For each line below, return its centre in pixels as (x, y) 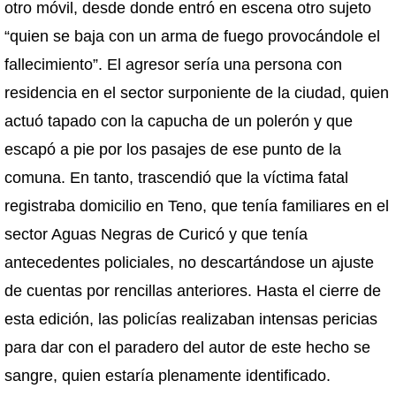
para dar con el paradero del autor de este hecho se (187, 347)
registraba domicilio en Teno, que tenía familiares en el (197, 206)
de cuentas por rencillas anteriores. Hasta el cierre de (193, 291)
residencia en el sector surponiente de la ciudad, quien (197, 93)
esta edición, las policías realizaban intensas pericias (191, 319)
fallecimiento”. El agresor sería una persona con (173, 65)
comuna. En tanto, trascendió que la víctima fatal (176, 178)
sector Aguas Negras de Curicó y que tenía (156, 234)
